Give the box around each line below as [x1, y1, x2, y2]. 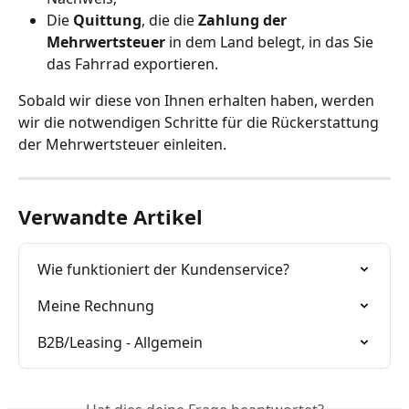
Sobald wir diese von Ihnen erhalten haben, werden [18, 89, 378, 110]
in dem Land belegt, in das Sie [165, 31, 377, 52]
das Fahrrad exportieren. [47, 53, 218, 74]
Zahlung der [198, 9, 290, 30]
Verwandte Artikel [18, 202, 203, 230]
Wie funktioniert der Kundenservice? [37, 258, 289, 279]
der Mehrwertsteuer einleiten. [18, 133, 226, 154]
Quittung [73, 9, 142, 30]
